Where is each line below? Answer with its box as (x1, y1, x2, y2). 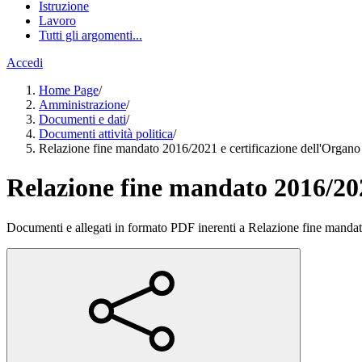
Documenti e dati (39, 112, 126, 126)
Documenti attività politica (39, 127, 173, 141)
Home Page (39, 83, 99, 97)
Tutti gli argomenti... (39, 28, 142, 42)
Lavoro (39, 14, 76, 27)
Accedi (6, 56, 43, 69)
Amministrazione (39, 98, 126, 112)
